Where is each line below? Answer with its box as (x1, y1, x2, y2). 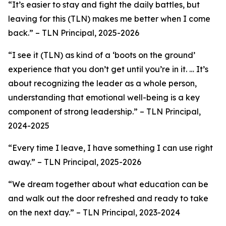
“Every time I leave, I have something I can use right (8, 143, 213, 153)
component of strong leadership (8, 106, 132, 117)
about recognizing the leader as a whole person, (8, 78, 197, 88)
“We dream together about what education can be (8, 179, 208, 189)
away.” (8, 157, 35, 167)
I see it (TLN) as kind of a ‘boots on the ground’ (12, 50, 195, 60)
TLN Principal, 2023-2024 (81, 207, 180, 217)
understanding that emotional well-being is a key (8, 92, 200, 102)
